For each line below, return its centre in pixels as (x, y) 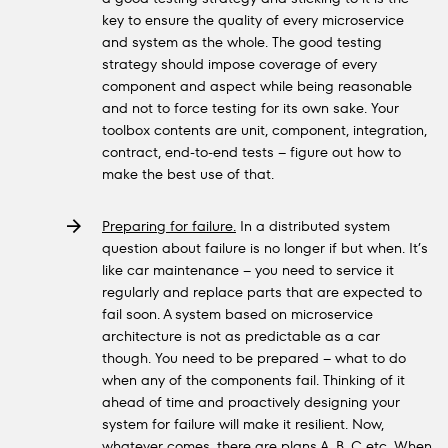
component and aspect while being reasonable (257, 86)
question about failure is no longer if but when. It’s (265, 248)
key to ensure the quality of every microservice (253, 20)
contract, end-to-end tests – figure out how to (251, 152)
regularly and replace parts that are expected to (262, 292)
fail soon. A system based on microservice (237, 314)
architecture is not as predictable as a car (241, 336)
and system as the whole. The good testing (242, 42)
